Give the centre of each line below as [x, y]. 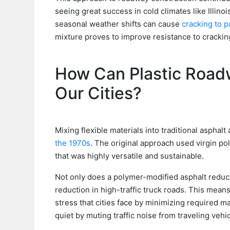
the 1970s [73, 143]
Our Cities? [98, 93]
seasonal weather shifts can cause [118, 24]
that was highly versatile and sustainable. [129, 156]
